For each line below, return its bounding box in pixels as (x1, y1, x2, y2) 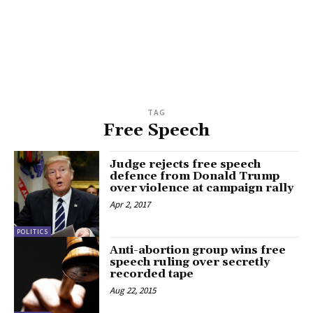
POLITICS (17, 226, 48, 236)
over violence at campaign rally (110, 181, 294, 196)
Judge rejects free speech (110, 157, 261, 172)
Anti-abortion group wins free (110, 242, 286, 257)
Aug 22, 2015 (110, 284, 156, 296)
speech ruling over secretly (110, 254, 270, 269)
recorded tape (110, 266, 194, 281)
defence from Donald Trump (110, 169, 280, 184)
